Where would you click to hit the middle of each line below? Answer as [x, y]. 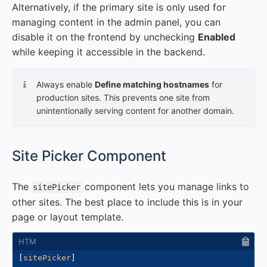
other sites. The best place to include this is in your [127, 202]
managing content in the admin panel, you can [116, 22]
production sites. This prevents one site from [123, 97]
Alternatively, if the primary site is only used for [119, 7]
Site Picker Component [89, 156]
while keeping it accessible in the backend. [108, 52]
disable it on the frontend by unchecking [105, 37]
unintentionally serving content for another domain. [135, 111]
